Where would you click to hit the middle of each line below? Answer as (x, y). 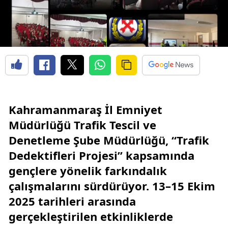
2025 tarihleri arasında (72, 201)
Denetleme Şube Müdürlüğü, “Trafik (109, 140)
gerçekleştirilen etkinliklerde (91, 217)
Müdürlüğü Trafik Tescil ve (82, 125)
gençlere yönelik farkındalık (88, 171)
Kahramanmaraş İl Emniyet (85, 110)
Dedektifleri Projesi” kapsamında (102, 155)
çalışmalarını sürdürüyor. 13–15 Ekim (112, 186)
